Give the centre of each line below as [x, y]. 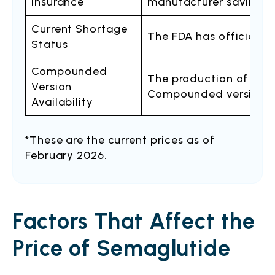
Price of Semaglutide [122, 248]
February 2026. [66, 155]
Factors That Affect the [134, 221]
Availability [62, 102]
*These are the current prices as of [120, 140]
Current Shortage [79, 29]
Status [50, 44]
